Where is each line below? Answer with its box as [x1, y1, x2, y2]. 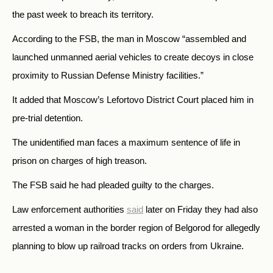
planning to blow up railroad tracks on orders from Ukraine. [12, 241, 244, 252]
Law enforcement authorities [12, 204, 127, 215]
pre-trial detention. [12, 113, 83, 124]
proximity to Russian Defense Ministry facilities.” [12, 70, 204, 81]
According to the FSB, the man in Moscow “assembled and [12, 34, 246, 44]
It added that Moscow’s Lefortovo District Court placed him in [12, 94, 253, 105]
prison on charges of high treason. [12, 155, 147, 166]
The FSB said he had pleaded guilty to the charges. [12, 180, 214, 191]
